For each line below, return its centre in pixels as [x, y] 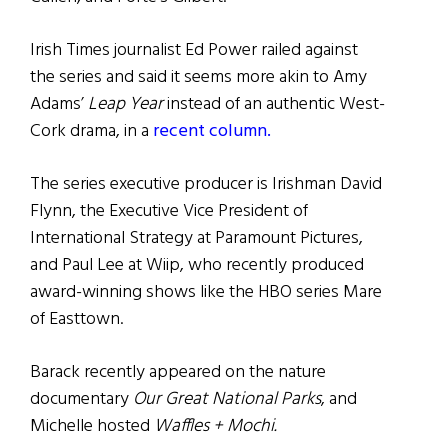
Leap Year [125, 105]
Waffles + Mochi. [215, 427]
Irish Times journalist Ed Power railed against [194, 51]
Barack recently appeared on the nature [178, 373]
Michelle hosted [92, 427]
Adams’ [59, 105]
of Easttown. [76, 320]
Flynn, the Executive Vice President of [169, 212]
